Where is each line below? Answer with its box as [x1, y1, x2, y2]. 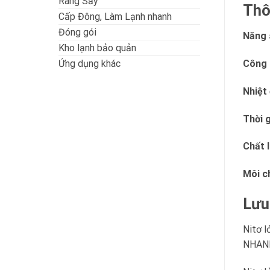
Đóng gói [58, 27, 96, 39]
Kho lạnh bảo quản [58, 42, 136, 54]
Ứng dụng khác [58, 58, 121, 70]
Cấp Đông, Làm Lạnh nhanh [58, 11, 172, 23]
